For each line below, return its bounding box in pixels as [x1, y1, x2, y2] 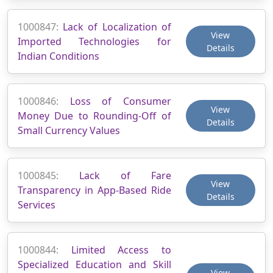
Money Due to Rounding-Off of [18, 108, 171, 122]
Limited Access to [71, 243, 171, 257]
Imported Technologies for [18, 34, 171, 48]
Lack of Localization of [63, 19, 171, 34]
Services [18, 197, 55, 211]
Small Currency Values [18, 123, 120, 137]
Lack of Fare [79, 168, 171, 182]
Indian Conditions [18, 49, 99, 63]
